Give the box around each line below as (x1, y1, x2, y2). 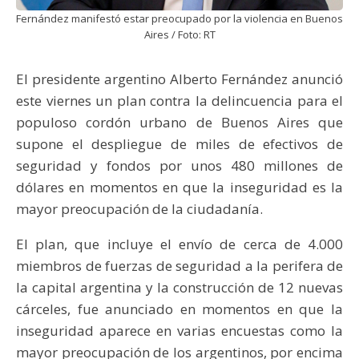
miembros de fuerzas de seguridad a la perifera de (16, 256, 343, 275)
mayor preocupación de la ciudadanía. (16, 199, 263, 218)
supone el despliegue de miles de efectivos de (16, 134, 343, 153)
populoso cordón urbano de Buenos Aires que (16, 112, 343, 131)
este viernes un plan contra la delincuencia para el (16, 91, 343, 110)
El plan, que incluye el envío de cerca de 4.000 (16, 234, 343, 253)
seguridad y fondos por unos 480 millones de (16, 155, 343, 175)
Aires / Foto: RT (143, 26, 216, 42)
